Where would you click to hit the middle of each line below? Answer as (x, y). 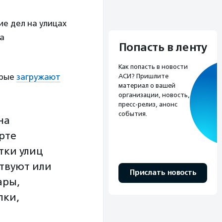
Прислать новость (163, 173)
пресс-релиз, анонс (148, 105)
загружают (38, 77)
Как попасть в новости (153, 67)
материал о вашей (147, 86)
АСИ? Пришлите (143, 76)
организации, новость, (154, 95)
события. (133, 114)
